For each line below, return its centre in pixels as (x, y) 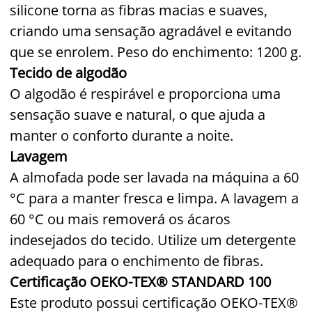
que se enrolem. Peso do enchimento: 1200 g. (156, 52)
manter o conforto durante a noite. (123, 135)
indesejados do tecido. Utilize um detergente (153, 240)
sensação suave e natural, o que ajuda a (138, 114)
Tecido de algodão (68, 72)
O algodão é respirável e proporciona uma (145, 93)
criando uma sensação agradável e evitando (151, 31)
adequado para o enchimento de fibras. (136, 260)
